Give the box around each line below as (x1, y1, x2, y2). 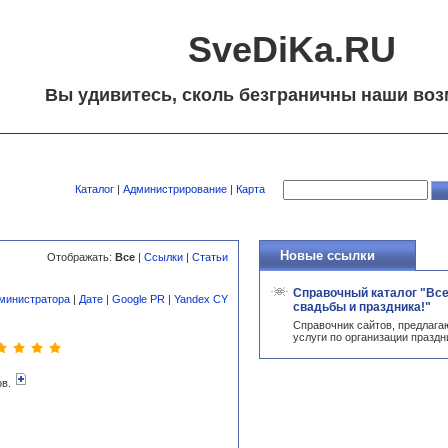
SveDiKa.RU (187, 29, 396, 70)
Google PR (112, 293, 165, 305)
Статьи (192, 251, 228, 263)
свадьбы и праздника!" (293, 300, 431, 314)
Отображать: (47, 251, 115, 263)
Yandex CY (174, 293, 228, 305)
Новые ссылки (280, 248, 375, 263)
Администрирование (123, 182, 227, 195)
